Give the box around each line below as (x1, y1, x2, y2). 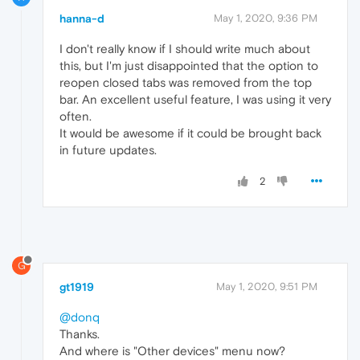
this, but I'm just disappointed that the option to (59, 59, 318, 73)
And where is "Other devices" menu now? (59, 344, 285, 358)
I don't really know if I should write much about (59, 42, 310, 56)
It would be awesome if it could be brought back (59, 126, 321, 141)
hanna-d (59, 12, 104, 26)
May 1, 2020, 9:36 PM (214, 12, 317, 25)
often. (59, 109, 92, 124)
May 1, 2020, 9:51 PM (216, 280, 317, 293)
